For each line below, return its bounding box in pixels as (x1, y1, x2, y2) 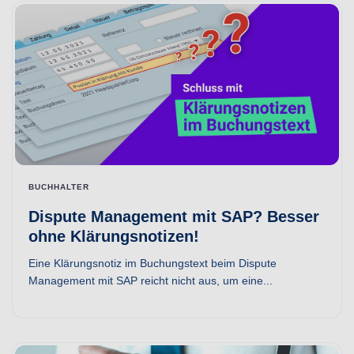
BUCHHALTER (28, 183, 89, 192)
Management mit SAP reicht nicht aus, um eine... (28, 274, 273, 288)
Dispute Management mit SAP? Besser (28, 208, 319, 226)
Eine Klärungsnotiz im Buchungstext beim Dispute (28, 257, 277, 270)
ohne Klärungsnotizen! (28, 228, 199, 246)
